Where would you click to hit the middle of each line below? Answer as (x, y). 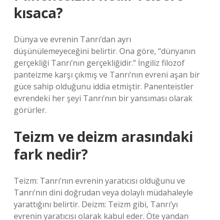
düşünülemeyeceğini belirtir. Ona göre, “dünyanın (105, 51)
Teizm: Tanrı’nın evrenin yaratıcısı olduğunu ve (99, 181)
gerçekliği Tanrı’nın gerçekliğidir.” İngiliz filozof (99, 63)
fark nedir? (51, 154)
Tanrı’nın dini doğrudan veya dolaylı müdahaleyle (103, 192)
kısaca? (38, 13)
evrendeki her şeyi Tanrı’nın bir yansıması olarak (103, 98)
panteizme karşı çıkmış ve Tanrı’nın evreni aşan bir (107, 75)
